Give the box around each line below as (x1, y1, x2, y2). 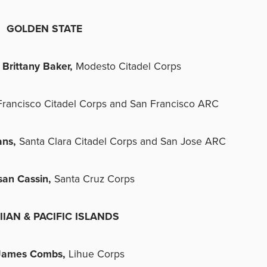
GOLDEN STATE (6, 20, 82, 36)
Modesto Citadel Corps (76, 58, 181, 73)
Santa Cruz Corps (54, 170, 135, 186)
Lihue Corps (68, 246, 125, 261)
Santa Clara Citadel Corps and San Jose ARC (18, 133, 226, 148)
